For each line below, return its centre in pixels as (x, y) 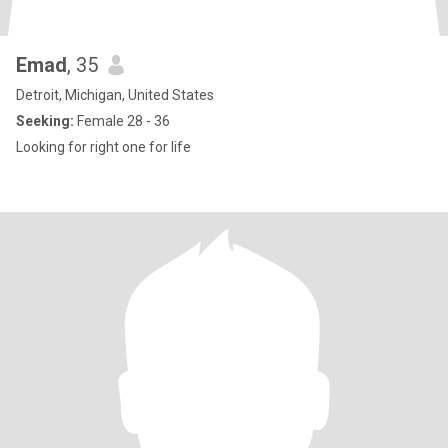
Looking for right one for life (103, 147)
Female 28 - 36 (122, 121)
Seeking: (45, 121)
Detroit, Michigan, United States (115, 95)
